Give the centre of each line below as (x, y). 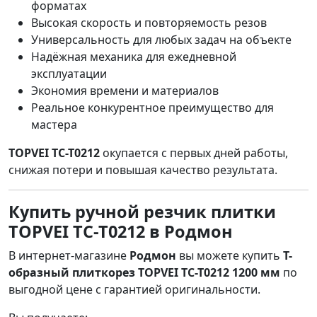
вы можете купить (230, 256)
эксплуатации (69, 74)
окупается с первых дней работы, (194, 153)
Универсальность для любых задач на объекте (161, 40)
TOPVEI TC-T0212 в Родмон (121, 232)
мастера (54, 125)
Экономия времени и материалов (125, 91)
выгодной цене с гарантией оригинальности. (134, 290)
